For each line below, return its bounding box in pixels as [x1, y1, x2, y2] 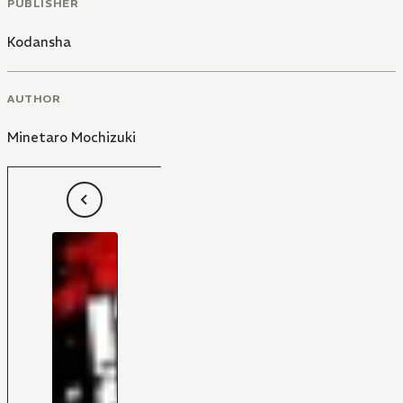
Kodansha [7, 32, 71, 50]
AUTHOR [7, 91, 61, 105]
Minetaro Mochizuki [7, 128, 136, 146]
